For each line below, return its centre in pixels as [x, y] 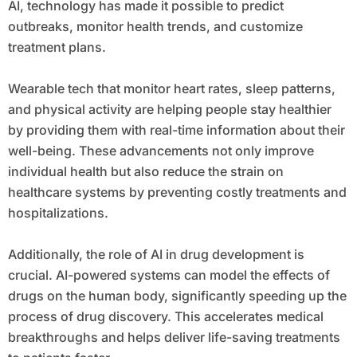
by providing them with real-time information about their [176, 130]
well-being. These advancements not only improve [161, 151]
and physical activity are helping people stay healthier [169, 110]
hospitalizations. [58, 213]
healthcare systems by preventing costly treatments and [177, 192]
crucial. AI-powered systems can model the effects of [169, 275]
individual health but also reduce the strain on [145, 172]
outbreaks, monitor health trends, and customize [155, 27]
